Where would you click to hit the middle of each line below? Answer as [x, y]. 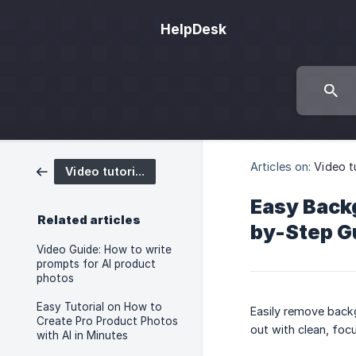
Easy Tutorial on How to [99, 307]
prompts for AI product [96, 264]
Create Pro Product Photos [107, 321]
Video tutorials [140, 171]
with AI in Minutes [82, 335]
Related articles [89, 220]
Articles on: [281, 167]
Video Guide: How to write [104, 250]
